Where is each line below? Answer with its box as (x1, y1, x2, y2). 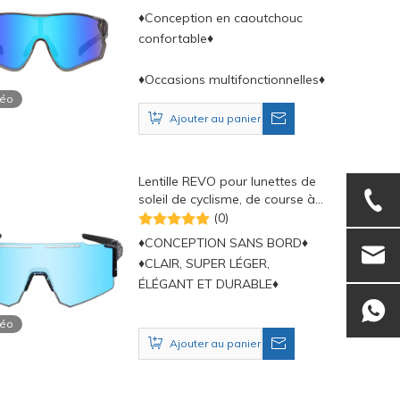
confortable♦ (137, 30, 217, 46)
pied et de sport (137, 209, 234, 225)
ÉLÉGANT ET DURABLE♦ (137, 276, 282, 292)
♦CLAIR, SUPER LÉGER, (137, 255, 270, 271)
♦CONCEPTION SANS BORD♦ (137, 235, 315, 251)
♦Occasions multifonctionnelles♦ (137, 71, 325, 87)
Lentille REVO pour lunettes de (137, 173, 316, 189)
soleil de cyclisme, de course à (137, 191, 315, 207)
